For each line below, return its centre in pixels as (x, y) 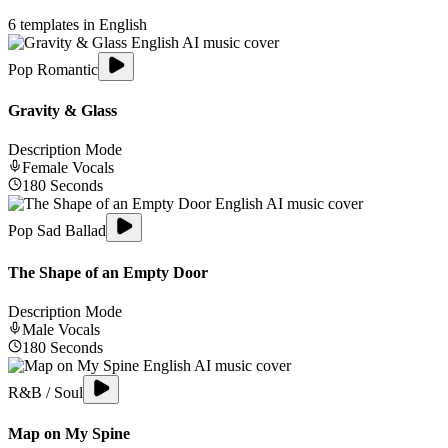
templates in (57, 24)
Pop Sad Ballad (57, 231)
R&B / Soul (45, 392)
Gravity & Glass (62, 110)
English (123, 24)
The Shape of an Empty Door (108, 272)
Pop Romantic (53, 69)
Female (45, 168)
